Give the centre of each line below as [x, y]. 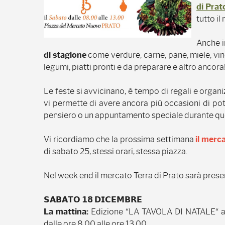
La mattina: [66, 212]
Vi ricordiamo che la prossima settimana [120, 139]
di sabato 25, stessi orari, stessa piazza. [116, 151]
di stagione [65, 55]
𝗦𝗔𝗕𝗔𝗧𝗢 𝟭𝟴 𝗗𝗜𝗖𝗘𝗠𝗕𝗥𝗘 [93, 200]
